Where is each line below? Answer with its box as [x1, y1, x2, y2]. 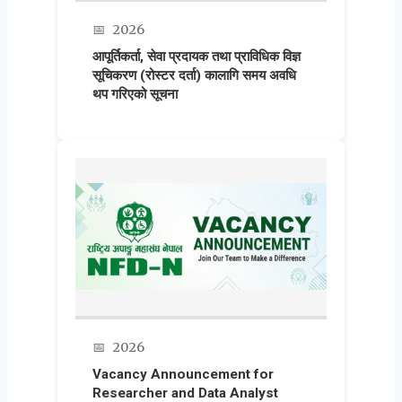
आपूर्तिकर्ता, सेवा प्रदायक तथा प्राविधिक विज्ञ [92, 48, 301, 66]
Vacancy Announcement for [92, 365, 275, 382]
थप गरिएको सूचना [92, 86, 179, 103]
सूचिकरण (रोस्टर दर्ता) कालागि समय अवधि [92, 67, 297, 84]
